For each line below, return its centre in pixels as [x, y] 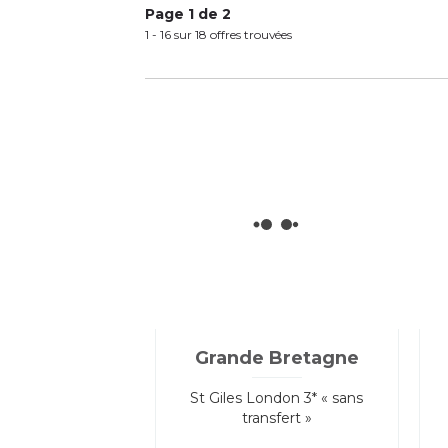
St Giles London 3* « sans [277, 397]
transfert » [276, 417]
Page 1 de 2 [188, 13]
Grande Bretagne [276, 357]
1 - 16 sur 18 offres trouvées [218, 34]
